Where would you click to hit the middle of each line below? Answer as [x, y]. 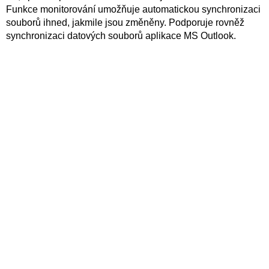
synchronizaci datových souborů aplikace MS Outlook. [121, 36]
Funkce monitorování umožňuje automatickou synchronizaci [133, 9]
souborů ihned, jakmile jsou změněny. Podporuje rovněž [125, 23]
